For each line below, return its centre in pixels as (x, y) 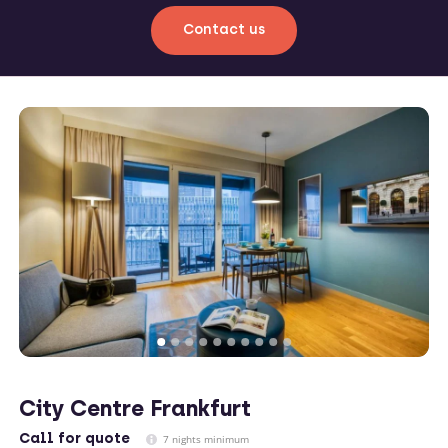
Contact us (224, 29)
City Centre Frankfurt (135, 408)
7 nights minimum (204, 438)
